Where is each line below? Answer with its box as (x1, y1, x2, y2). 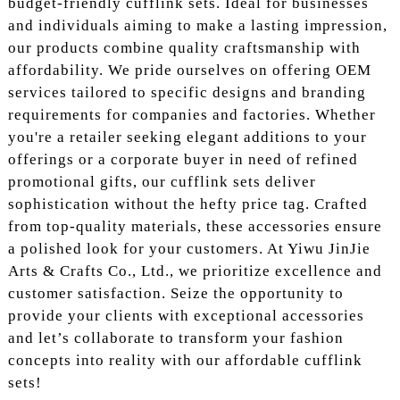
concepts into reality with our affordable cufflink (7, 351, 362, 369)
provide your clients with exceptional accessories (7, 306, 364, 324)
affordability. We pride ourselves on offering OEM (7, 61, 371, 79)
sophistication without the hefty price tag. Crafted (7, 195, 368, 212)
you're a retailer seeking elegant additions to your (7, 128, 367, 146)
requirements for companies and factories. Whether (7, 105, 376, 123)
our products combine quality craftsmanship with (7, 38, 361, 56)
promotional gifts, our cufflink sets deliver (7, 172, 316, 190)
